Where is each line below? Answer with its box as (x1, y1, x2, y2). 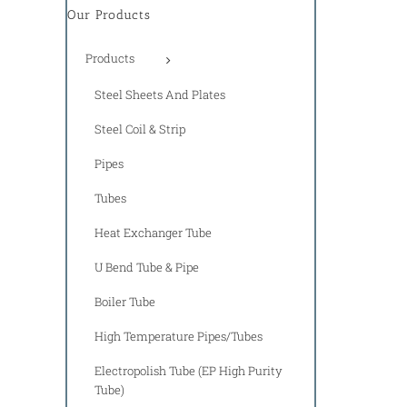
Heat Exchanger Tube (94, 223, 212, 241)
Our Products (67, 6, 151, 23)
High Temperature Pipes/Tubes (94, 327, 263, 344)
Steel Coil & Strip (94, 120, 185, 137)
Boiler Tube (94, 293, 155, 310)
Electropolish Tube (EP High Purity (94, 362, 283, 379)
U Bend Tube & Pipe (94, 258, 199, 275)
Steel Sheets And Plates (94, 85, 225, 103)
